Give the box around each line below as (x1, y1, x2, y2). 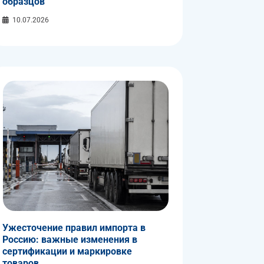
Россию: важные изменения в (2, 234, 137, 246)
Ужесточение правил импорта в (2, 222, 146, 234)
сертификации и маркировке (2, 246, 132, 258)
